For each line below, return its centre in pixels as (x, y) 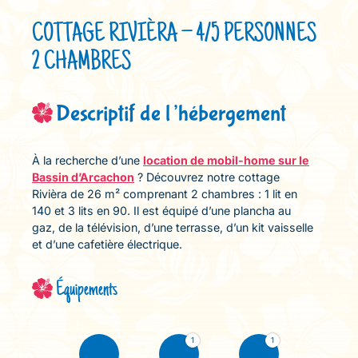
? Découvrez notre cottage (207, 177)
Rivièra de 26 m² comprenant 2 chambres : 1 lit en (165, 194)
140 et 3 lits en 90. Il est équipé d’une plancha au (161, 211)
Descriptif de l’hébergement (171, 114)
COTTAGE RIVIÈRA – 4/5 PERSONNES (174, 35)
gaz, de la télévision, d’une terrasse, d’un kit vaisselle (173, 227)
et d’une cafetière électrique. (107, 244)
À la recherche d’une (88, 160)
